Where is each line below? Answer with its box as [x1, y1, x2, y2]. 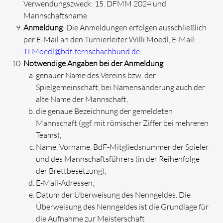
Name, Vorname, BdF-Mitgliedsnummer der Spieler [36, 142, 209, 152]
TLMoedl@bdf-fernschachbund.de [23, 46, 140, 56]
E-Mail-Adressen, [36, 178, 95, 188]
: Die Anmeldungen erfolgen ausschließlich [63, 22, 207, 32]
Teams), [36, 130, 62, 140]
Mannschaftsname [23, 10, 88, 20]
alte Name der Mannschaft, [36, 94, 128, 104]
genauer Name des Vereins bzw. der [36, 70, 156, 80]
